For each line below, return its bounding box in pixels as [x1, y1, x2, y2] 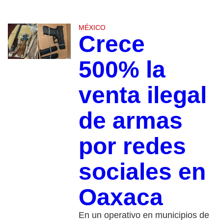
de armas [78, 108, 183, 134]
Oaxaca [78, 184, 163, 211]
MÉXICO [78, 24, 106, 32]
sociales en [78, 159, 206, 185]
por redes [78, 133, 186, 160]
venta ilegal [78, 82, 207, 109]
